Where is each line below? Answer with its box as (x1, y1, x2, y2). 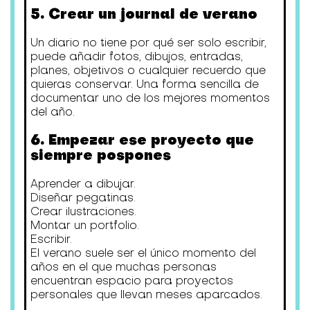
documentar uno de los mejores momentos (30, 91, 270, 105)
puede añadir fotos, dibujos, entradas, (30, 49, 243, 64)
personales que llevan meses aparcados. (30, 287, 262, 302)
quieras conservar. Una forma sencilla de (30, 77, 259, 91)
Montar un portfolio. (30, 218, 139, 232)
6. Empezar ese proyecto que (30, 129, 254, 151)
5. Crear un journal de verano (30, 3, 257, 25)
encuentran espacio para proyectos (30, 273, 233, 288)
